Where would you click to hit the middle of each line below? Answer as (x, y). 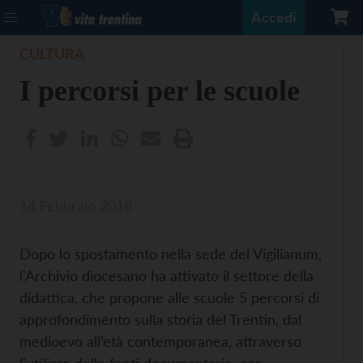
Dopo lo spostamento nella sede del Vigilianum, (171, 254)
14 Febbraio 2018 (76, 206)
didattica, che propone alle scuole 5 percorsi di (169, 297)
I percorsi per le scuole (160, 91)
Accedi (274, 17)
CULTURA (52, 53)
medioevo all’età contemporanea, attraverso (160, 341)
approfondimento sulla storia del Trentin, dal (160, 319)
